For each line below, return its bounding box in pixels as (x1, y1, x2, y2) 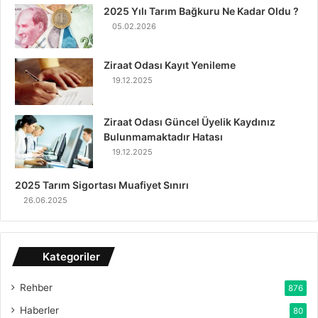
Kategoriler (43, 249, 100, 263)
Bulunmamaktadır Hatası (104, 130, 223, 143)
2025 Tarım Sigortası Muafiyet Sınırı (15, 178, 189, 191)
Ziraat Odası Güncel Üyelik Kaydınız (104, 115, 275, 128)
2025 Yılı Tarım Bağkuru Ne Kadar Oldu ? (104, 4, 299, 17)
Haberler (20, 304, 59, 316)
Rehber (20, 281, 53, 293)
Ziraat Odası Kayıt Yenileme (104, 58, 236, 71)
